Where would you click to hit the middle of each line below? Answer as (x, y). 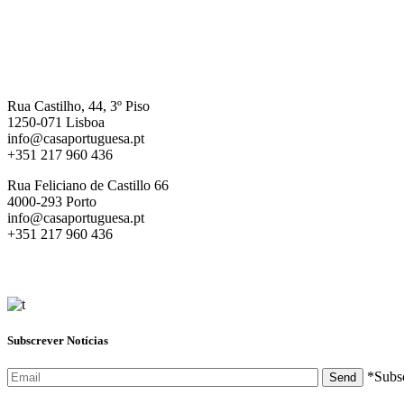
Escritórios (46, 33)
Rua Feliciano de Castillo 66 (88, 185)
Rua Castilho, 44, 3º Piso (78, 106)
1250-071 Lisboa (56, 122)
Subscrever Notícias (58, 340)
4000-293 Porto (52, 201)
